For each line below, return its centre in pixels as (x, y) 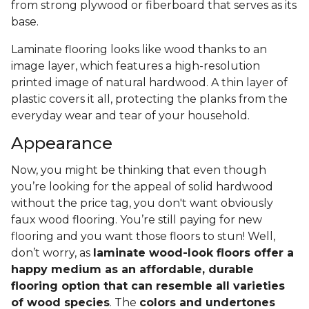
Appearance (62, 143)
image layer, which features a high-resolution (136, 66)
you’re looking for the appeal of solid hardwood (142, 187)
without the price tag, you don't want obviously (142, 203)
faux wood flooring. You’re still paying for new (137, 220)
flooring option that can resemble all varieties (148, 286)
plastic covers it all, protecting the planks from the (149, 99)
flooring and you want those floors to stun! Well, (143, 237)
